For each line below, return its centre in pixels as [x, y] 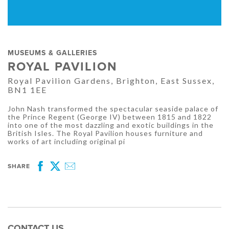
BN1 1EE [27, 90]
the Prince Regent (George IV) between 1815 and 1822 [110, 117]
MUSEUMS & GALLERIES [52, 53]
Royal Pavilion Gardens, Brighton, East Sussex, [111, 81]
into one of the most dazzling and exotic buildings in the [111, 125]
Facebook [55, 173]
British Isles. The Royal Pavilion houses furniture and [105, 133]
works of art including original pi [66, 142]
